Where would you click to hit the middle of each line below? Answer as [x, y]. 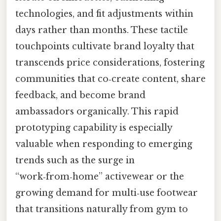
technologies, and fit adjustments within [104, 14]
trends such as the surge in [75, 161]
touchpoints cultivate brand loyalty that [105, 47]
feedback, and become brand [80, 95]
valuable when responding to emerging [104, 144]
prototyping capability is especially [94, 128]
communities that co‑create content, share [110, 79]
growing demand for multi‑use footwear [107, 193]
